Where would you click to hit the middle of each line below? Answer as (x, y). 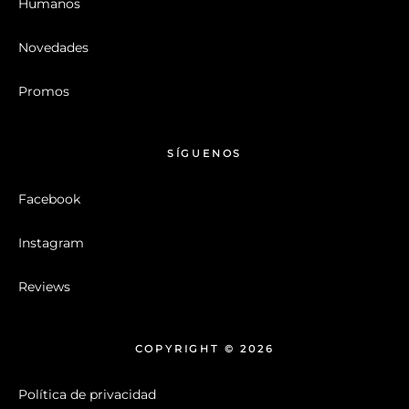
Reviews (44, 287)
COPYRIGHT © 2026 (204, 349)
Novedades (53, 47)
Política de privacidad (87, 394)
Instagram (51, 243)
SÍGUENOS (204, 154)
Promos (44, 91)
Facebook (49, 199)
